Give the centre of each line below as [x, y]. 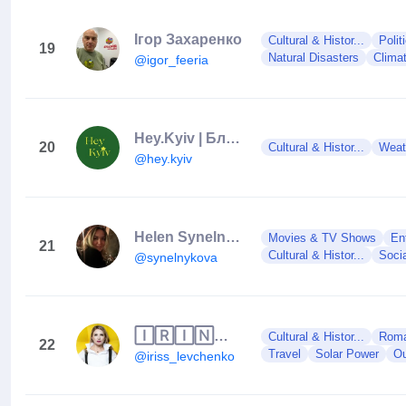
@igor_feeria [171, 59]
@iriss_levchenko [184, 356]
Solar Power [347, 354]
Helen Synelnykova [233, 237]
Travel [285, 354]
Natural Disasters [314, 58]
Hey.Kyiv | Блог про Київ [233, 138]
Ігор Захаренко [188, 39]
